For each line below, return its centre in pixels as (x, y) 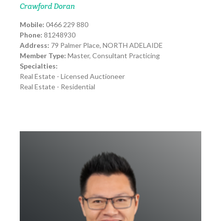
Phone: (31, 35)
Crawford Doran (47, 6)
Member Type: (43, 56)
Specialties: (39, 66)
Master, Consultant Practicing (113, 56)
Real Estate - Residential (57, 87)
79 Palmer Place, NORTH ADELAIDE (106, 45)
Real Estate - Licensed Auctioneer (72, 76)
